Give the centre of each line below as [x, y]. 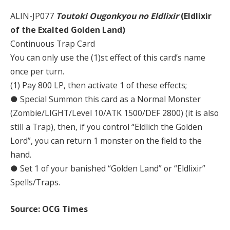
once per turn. [37, 71]
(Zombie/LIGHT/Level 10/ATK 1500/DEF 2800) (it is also [114, 113]
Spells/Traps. [35, 182]
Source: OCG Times [49, 209]
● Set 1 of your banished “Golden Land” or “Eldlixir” [108, 168]
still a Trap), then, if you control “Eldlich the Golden [106, 127]
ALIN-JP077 [33, 16]
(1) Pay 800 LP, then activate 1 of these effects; [99, 85]
